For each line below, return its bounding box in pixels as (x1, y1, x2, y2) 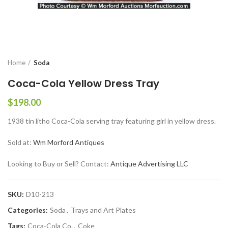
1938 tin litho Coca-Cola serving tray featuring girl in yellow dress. (8, 117, 216, 126)
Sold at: (8, 138, 33, 147)
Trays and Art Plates (71, 206, 136, 215)
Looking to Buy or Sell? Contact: (8, 159, 110, 168)
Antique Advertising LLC (110, 159, 188, 168)
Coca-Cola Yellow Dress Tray (8, 76, 159, 91)
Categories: (8, 206, 49, 215)
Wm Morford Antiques (33, 138, 104, 147)
